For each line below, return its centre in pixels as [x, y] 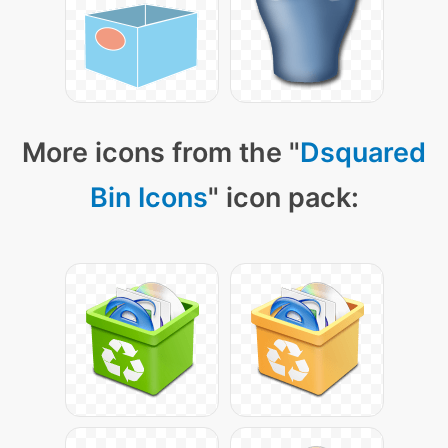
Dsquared [363, 152]
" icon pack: [283, 197]
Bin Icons [148, 197]
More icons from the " [161, 152]
